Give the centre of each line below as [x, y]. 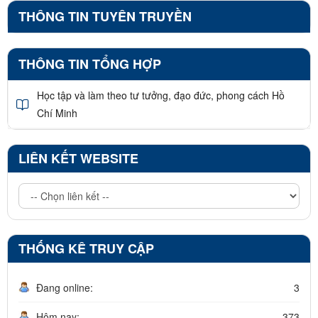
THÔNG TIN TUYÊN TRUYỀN [105, 17]
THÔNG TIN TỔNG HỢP [90, 64]
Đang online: [65, 288]
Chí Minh [57, 113]
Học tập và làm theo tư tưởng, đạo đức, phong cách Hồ [161, 95]
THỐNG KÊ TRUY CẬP [86, 249]
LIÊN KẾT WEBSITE [78, 159]
